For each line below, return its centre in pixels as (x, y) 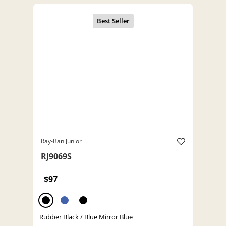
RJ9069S (56, 157)
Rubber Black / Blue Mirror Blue (86, 217)
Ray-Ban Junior (61, 141)
